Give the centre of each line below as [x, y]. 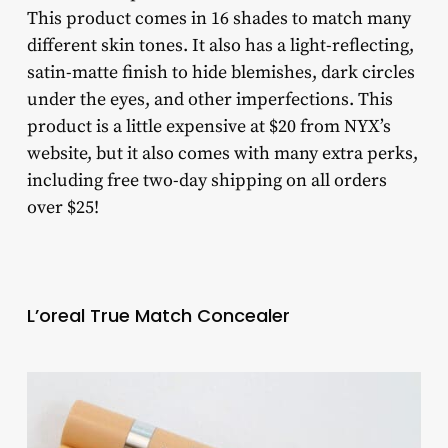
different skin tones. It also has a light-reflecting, [220, 46]
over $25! [62, 208]
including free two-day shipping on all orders [206, 181]
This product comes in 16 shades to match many [218, 19]
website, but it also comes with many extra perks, [222, 154]
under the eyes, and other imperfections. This [209, 100]
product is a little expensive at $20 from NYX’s [208, 127]
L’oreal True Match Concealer [158, 316]
